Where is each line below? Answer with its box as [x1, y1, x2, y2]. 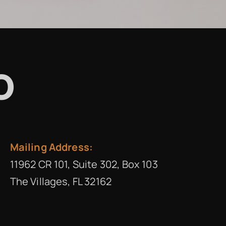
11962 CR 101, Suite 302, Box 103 [10, 157, 158, 171]
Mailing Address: [10, 140, 93, 154]
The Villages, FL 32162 [10, 175, 112, 188]
